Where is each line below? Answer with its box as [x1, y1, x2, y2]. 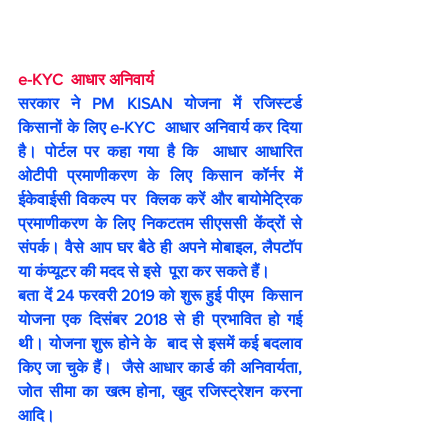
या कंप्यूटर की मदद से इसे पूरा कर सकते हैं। [18, 262, 274, 280]
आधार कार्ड [149, 358, 214, 376]
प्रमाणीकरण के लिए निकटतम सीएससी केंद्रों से [18, 214, 302, 232]
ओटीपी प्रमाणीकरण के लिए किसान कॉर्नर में [18, 166, 302, 184]
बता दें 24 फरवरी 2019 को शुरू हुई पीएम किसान [18, 286, 302, 304]
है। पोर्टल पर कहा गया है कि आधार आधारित [18, 142, 302, 160]
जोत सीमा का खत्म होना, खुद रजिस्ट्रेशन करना [18, 382, 302, 400]
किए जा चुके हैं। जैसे [18, 358, 149, 376]
